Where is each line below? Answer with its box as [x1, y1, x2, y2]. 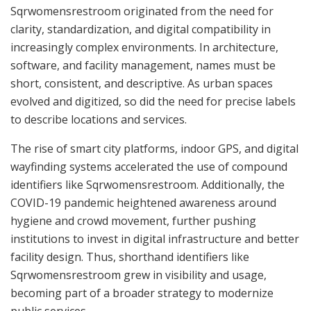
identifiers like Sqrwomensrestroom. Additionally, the [10, 177, 285, 193]
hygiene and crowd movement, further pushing [10, 213, 256, 229]
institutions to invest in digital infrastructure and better [10, 231, 299, 247]
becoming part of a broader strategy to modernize [10, 285, 274, 301]
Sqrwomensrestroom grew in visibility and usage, [10, 267, 267, 283]
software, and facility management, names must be [10, 58, 276, 74]
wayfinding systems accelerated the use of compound [10, 159, 287, 175]
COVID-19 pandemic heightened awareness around [10, 195, 276, 211]
